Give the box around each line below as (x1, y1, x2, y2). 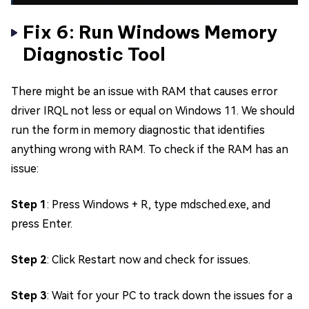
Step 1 (11, 198, 47, 212)
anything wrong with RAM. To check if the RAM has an (11, 143, 288, 157)
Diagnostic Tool (23, 43, 166, 66)
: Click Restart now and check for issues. (47, 253, 250, 267)
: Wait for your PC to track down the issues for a (47, 289, 292, 303)
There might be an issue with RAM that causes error (11, 85, 278, 99)
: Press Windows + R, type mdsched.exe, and (47, 198, 270, 212)
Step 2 (11, 253, 47, 267)
